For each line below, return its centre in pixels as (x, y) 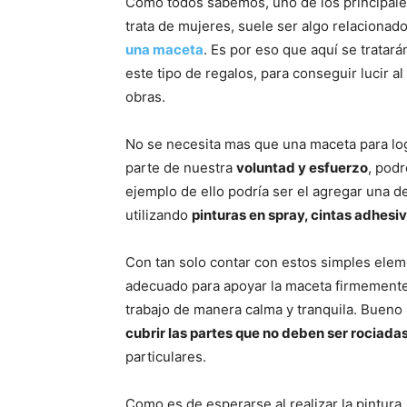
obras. (145, 97)
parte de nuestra (181, 168)
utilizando (159, 215)
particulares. (166, 357)
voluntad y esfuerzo (302, 168)
